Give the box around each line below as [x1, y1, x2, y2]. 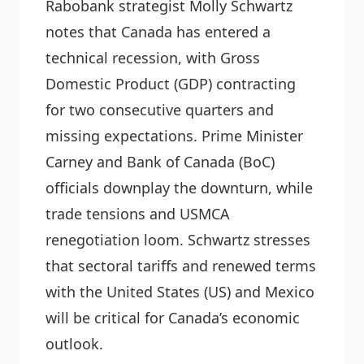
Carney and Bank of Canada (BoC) [45, 152, 275, 171]
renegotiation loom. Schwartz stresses [45, 230, 310, 249]
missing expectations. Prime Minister [45, 126, 303, 145]
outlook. [45, 334, 103, 353]
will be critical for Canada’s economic [45, 308, 300, 327]
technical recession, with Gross [45, 48, 260, 67]
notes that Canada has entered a [45, 22, 271, 41]
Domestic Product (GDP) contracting [45, 74, 296, 93]
